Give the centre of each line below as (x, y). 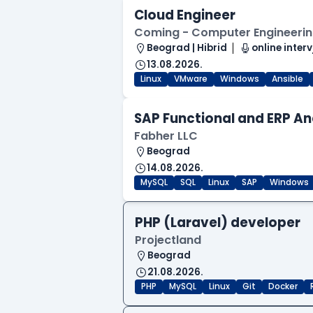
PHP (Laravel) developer (218, 223)
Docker (283, 287)
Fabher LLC (166, 136)
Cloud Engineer (185, 15)
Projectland (168, 240)
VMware (191, 79)
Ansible (287, 79)
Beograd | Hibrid (187, 48)
